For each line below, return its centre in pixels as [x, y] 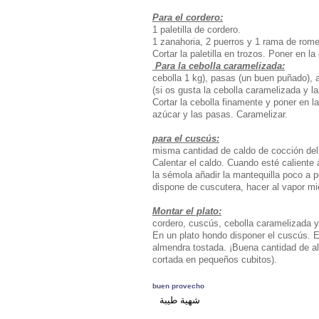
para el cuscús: [186, 138]
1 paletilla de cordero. [197, 29]
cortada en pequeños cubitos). [215, 259]
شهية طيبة [180, 300]
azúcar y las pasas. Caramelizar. [220, 114]
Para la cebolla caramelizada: [219, 66]
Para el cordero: [188, 17]
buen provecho [178, 286]
